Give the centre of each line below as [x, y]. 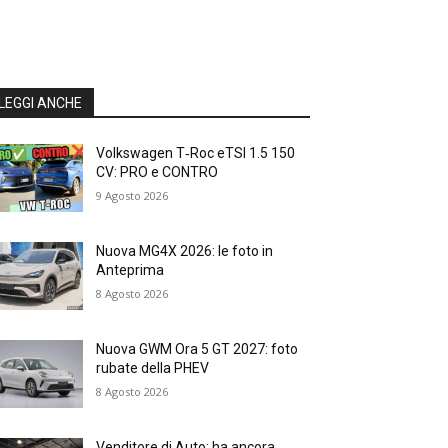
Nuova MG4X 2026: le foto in [185, 251]
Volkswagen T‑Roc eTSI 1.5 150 [196, 153]
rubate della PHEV [153, 368]
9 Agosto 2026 [132, 196]
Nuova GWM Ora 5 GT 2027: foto [197, 349]
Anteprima [130, 270]
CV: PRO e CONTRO [157, 172]
